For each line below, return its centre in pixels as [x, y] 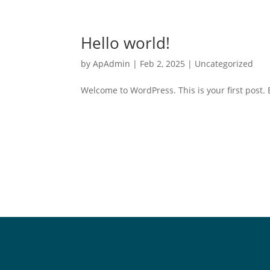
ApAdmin [112, 64]
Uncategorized [224, 64]
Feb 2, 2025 [163, 64]
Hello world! [126, 43]
